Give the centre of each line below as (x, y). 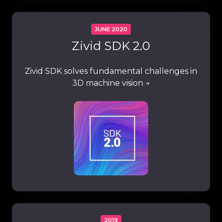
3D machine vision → (111, 83)
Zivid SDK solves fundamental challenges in (111, 71)
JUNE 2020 (111, 29)
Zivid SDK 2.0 (111, 46)
